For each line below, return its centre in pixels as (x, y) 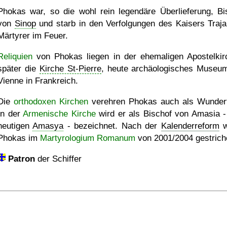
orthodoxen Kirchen (51, 102)
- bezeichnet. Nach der (112, 126)
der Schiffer (58, 159)
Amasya (48, 126)
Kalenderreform (190, 126)
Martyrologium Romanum (88, 138)
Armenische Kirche (59, 114)
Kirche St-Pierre (70, 69)
